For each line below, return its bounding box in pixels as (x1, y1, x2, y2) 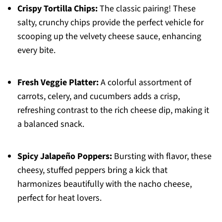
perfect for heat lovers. (17, 192, 102, 205)
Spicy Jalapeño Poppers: (17, 150, 112, 163)
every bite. (17, 44, 55, 57)
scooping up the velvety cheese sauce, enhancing (17, 30, 201, 43)
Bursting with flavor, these (111, 150, 212, 163)
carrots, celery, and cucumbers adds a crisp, (17, 90, 180, 103)
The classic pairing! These (97, 2, 196, 15)
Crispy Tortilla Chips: (17, 2, 98, 15)
